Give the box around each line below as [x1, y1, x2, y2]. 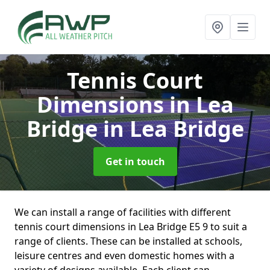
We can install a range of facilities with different [14, 206, 231, 219]
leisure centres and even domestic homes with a [14, 249, 234, 262]
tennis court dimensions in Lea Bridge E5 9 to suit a [14, 220, 247, 233]
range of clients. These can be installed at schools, [14, 234, 242, 248]
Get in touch [105, 155, 165, 168]
